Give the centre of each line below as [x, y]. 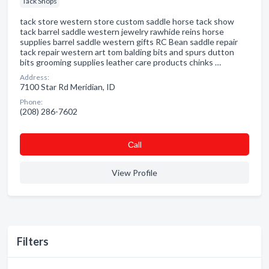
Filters [33, 241]
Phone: [31, 102]
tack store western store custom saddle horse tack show [127, 21]
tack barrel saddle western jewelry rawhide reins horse [122, 32]
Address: [35, 77]
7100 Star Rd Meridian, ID [68, 87]
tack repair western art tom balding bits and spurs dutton [127, 52]
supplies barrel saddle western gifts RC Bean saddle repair [129, 42]
